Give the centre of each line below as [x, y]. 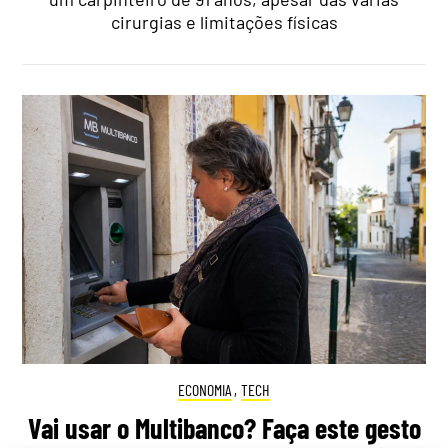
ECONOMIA [204, 389]
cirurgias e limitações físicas [224, 22]
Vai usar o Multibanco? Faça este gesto [224, 428]
